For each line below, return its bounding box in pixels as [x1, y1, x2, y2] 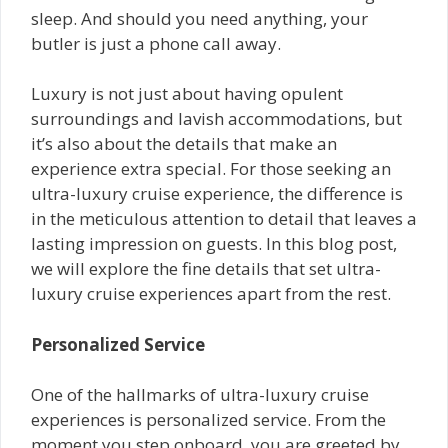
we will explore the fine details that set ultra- [31, 257, 381, 280]
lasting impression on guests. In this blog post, [31, 232, 397, 255]
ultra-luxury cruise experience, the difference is [31, 182, 403, 205]
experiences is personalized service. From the [31, 408, 386, 431]
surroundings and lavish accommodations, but [31, 107, 402, 130]
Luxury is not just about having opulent [31, 82, 343, 105]
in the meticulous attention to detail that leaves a [31, 207, 417, 230]
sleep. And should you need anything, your [31, 6, 368, 30]
